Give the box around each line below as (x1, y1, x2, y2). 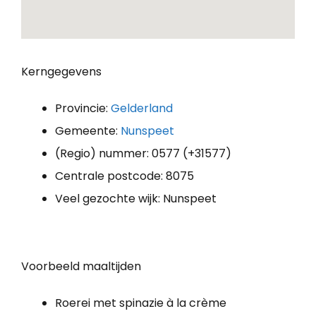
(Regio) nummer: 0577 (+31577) (55, 145, 231, 162)
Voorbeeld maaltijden (21, 257, 141, 274)
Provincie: (55, 99, 111, 116)
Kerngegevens (21, 63, 102, 80)
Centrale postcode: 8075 (55, 167, 194, 184)
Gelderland (111, 99, 173, 116)
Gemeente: (55, 122, 121, 139)
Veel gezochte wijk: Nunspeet (55, 190, 217, 207)
